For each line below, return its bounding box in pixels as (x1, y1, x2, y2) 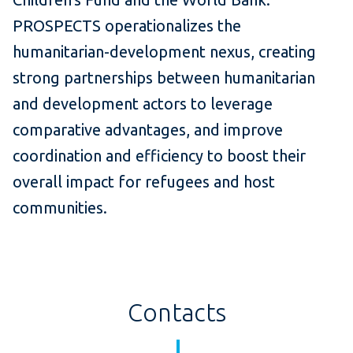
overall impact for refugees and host (13, 173, 275, 191)
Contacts (127, 299, 226, 327)
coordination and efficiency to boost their (13, 147, 306, 165)
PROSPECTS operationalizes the (13, 17, 241, 35)
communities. (13, 199, 107, 217)
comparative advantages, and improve (13, 121, 283, 139)
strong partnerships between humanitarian (13, 69, 315, 87)
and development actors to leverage (13, 95, 273, 113)
